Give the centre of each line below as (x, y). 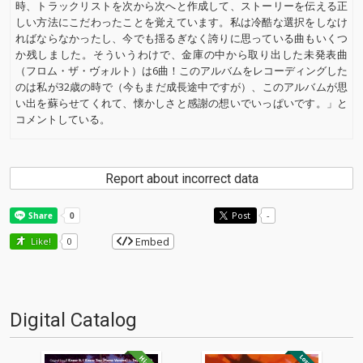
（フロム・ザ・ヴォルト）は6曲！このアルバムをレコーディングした (181, 70)
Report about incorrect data (181, 179)
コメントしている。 (63, 119)
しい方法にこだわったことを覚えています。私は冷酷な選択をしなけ (181, 22)
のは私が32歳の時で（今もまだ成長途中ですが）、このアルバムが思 (181, 87)
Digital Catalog (73, 320)
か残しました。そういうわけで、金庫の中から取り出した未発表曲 (181, 54)
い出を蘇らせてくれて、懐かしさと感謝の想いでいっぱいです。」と (181, 103)
